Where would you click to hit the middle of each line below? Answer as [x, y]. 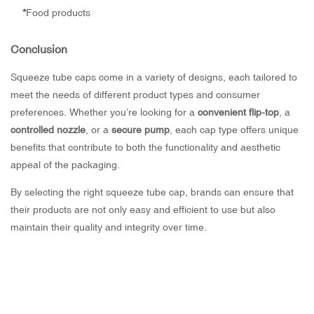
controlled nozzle [48, 130]
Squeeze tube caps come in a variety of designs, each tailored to [154, 77]
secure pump [141, 130]
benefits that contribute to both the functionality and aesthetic [145, 148]
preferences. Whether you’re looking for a [104, 112]
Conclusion [39, 49]
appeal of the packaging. [65, 165]
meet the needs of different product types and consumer [135, 95]
